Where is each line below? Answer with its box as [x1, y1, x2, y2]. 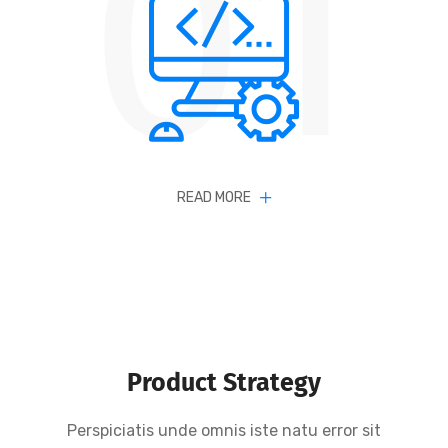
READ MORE [177, 189, 254, 206]
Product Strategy [127, 368, 321, 398]
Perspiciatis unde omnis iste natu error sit [67, 421, 381, 440]
